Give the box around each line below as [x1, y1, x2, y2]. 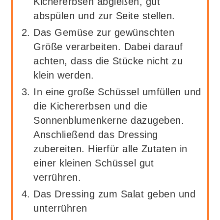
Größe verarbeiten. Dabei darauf [33, 41, 183, 52]
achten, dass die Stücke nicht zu [33, 55, 183, 66]
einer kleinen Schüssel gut [33, 157, 154, 168]
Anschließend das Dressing [33, 129, 158, 140]
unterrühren [33, 202, 87, 214]
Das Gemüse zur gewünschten [33, 27, 175, 38]
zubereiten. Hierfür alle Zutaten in [33, 143, 188, 154]
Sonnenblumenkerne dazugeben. [33, 114, 185, 126]
